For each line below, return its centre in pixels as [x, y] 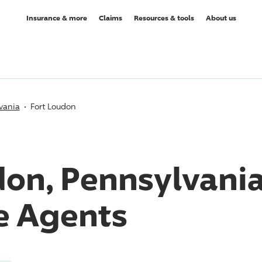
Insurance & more [56, 18]
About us [221, 18]
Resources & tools [164, 18]
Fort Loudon [53, 106]
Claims [110, 18]
